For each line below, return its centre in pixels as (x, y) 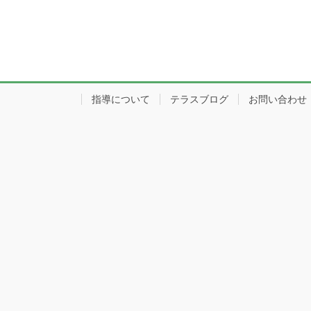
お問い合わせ (278, 100)
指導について (121, 100)
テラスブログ (199, 100)
